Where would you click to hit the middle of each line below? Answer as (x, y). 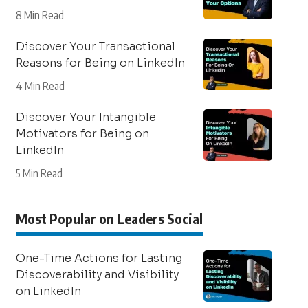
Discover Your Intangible (86, 117)
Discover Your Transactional (95, 46)
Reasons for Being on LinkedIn (100, 63)
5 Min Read (39, 173)
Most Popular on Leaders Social (109, 218)
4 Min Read (40, 86)
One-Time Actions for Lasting (99, 258)
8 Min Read (40, 15)
